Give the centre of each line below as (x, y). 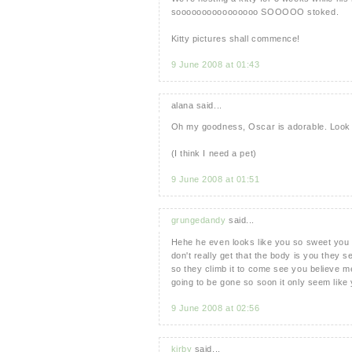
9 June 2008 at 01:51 (215, 180)
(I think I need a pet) (214, 154)
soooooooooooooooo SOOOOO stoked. (255, 11)
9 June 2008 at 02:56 (215, 308)
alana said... (196, 105)
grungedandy (198, 220)
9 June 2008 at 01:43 (215, 64)
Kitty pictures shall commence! (235, 38)
